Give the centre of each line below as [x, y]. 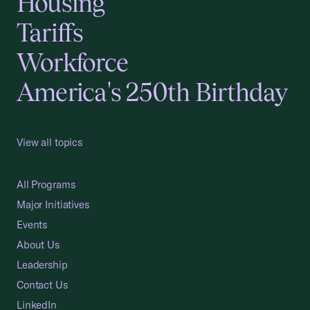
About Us [38, 245]
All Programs [46, 184]
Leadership [42, 265]
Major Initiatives [53, 204]
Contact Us [42, 285]
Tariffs [50, 33]
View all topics [49, 142]
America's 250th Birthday [152, 92]
